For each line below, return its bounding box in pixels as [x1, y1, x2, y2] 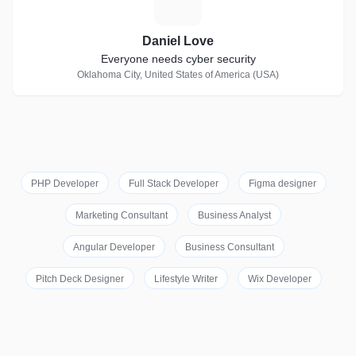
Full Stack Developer [128, 178, 219, 189]
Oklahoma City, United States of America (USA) [77, 69, 279, 80]
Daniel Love [142, 34, 214, 48]
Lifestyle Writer [153, 273, 218, 284]
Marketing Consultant [75, 210, 168, 221]
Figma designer [248, 178, 316, 189]
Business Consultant [184, 242, 274, 253]
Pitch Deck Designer [35, 273, 124, 284]
